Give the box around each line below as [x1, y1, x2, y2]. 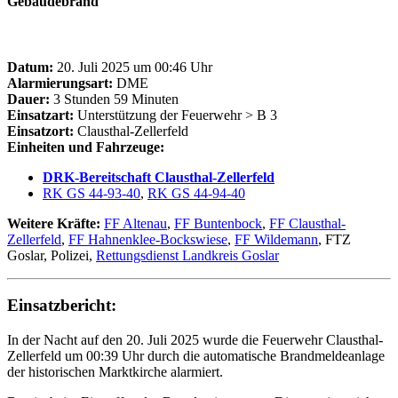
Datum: [7, 59, 53, 75]
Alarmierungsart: [7, 75, 113, 91]
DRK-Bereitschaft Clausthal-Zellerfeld [43, 169, 275, 185]
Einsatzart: [7, 107, 74, 123]
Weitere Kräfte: [7, 215, 100, 231]
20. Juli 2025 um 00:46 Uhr [53, 59, 212, 75]
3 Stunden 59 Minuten [50, 91, 179, 107]
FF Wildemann [235, 231, 318, 247]
